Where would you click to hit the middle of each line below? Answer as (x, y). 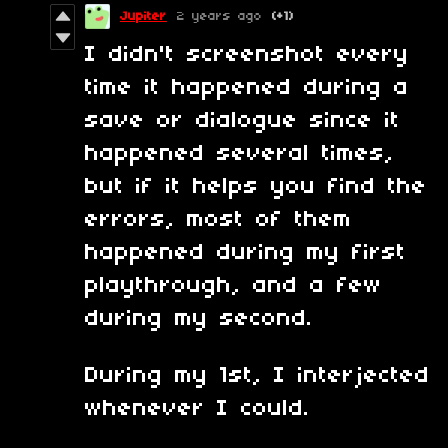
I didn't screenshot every (247, 54)
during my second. (199, 318)
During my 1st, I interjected (257, 375)
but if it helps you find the (256, 186)
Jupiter (143, 16)
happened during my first (245, 252)
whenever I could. (197, 408)
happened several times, (239, 153)
